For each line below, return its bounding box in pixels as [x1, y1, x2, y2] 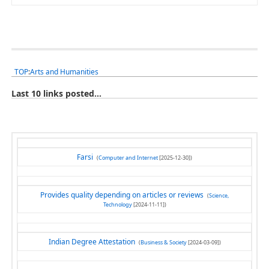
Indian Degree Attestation [48, 236, 135, 247]
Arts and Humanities [30, 66, 98, 77]
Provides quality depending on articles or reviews [40, 189, 204, 200]
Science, [209, 191, 229, 199]
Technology [103, 200, 132, 208]
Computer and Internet [98, 153, 158, 162]
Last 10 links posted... [11, 87, 101, 99]
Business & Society [140, 238, 187, 246]
